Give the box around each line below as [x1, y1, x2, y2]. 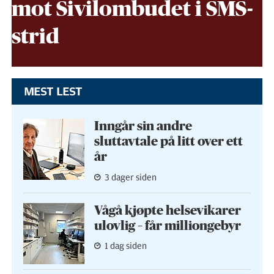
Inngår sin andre [94, 120, 192, 133]
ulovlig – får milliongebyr [94, 219, 241, 232]
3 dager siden [104, 172, 157, 183]
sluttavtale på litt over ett [94, 135, 243, 149]
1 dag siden [104, 241, 147, 252]
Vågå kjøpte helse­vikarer [94, 204, 241, 217]
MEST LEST [23, 84, 83, 98]
